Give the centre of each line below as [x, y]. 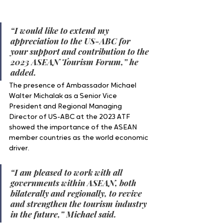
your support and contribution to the [81, 52]
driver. [19, 149]
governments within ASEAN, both [74, 183]
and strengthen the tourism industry [80, 204]
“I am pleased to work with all [67, 172]
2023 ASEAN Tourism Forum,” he [75, 62]
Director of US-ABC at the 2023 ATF [70, 117]
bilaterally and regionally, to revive [77, 193]
